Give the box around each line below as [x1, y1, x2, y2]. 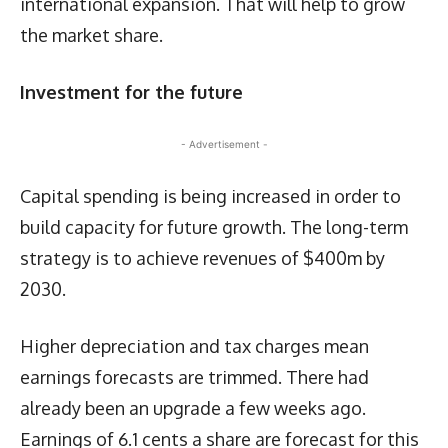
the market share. [20, 23, 163, 46]
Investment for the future [20, 80, 243, 103]
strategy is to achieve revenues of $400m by [20, 246, 385, 269]
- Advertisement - [180, 137, 268, 150]
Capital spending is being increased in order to [20, 184, 401, 207]
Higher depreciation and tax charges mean [20, 334, 369, 357]
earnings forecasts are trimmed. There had [20, 365, 369, 388]
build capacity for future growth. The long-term [20, 215, 408, 238]
